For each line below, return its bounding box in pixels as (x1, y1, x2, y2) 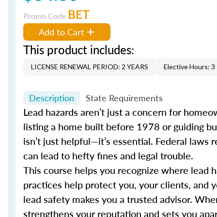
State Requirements (86, 92, 163, 104)
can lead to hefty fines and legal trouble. (23, 149, 193, 162)
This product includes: (23, 41, 134, 58)
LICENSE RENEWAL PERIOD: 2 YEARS (31, 62, 148, 71)
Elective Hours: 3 (164, 62, 215, 71)
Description (29, 92, 74, 104)
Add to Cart (39, 26, 84, 38)
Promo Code (23, 10, 68, 21)
